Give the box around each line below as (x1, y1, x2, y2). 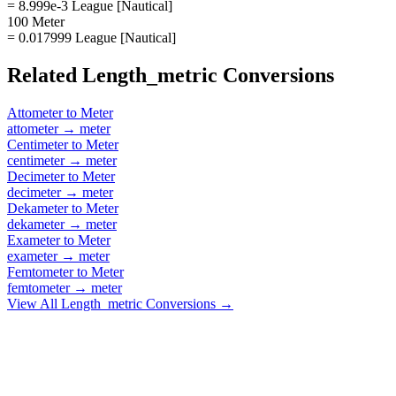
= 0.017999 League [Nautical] (7, 29, 176, 45)
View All (7, 295, 61, 311)
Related (7, 63, 82, 87)
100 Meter (7, 13, 65, 29)
